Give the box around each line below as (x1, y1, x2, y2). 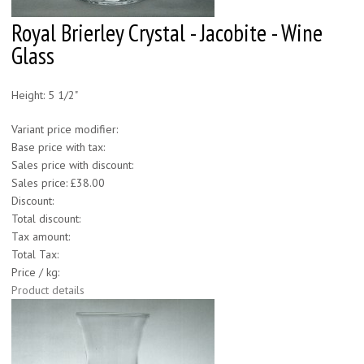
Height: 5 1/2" (11, 88, 78, 103)
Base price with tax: (11, 140, 105, 155)
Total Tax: (11, 247, 58, 262)
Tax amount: (11, 229, 70, 245)
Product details (11, 283, 84, 298)
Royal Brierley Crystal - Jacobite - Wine (11, 18, 323, 49)
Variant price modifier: (11, 122, 118, 137)
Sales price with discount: (11, 158, 133, 173)
